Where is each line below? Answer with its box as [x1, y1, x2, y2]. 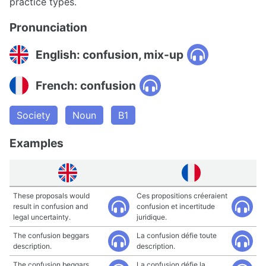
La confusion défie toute [137, 231, 217, 240]
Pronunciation [9, 20, 87, 34]
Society [17, 109, 50, 121]
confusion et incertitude [137, 202, 215, 211]
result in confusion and [13, 202, 88, 211]
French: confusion [36, 78, 136, 93]
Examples [9, 136, 64, 150]
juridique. [137, 213, 167, 221]
